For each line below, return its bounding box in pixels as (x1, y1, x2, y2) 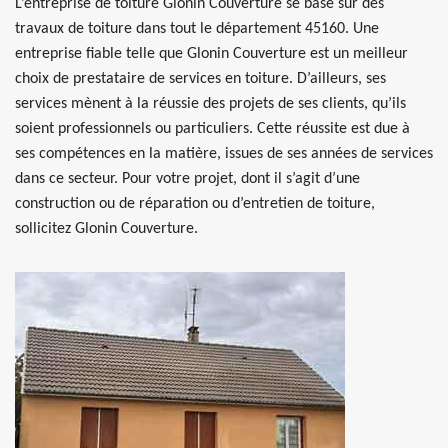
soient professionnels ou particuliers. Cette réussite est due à (15, 121, 410, 137)
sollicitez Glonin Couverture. (15, 221, 198, 237)
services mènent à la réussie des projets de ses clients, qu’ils (15, 96, 406, 112)
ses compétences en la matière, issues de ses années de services (15, 146, 433, 162)
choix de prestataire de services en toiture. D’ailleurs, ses (15, 71, 386, 87)
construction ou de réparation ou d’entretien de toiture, (15, 196, 375, 212)
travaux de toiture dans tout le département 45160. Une (15, 21, 379, 37)
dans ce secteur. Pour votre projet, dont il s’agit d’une (15, 171, 360, 187)
